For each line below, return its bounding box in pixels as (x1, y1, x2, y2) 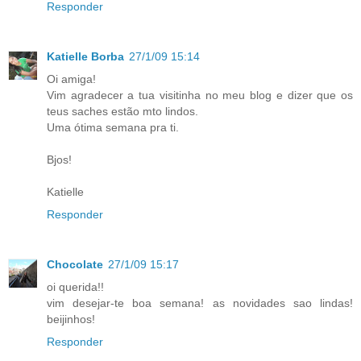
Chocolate (47, 258, 103, 272)
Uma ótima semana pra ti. (47, 121, 179, 135)
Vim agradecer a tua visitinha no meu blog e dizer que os (47, 89, 353, 102)
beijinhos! (47, 313, 95, 326)
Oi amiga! (47, 73, 96, 86)
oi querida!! (47, 280, 104, 294)
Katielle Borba (47, 50, 124, 64)
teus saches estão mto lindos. (47, 105, 198, 118)
